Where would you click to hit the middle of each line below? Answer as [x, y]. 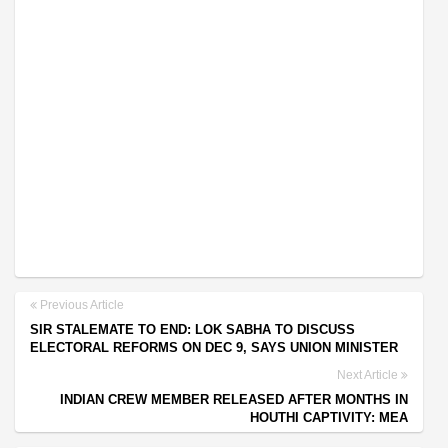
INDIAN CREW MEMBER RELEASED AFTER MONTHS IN [234, 399]
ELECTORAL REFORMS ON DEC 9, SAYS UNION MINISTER [214, 347]
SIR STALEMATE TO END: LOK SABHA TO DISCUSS [192, 329]
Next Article [369, 374]
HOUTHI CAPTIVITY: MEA [329, 417]
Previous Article [80, 304]
